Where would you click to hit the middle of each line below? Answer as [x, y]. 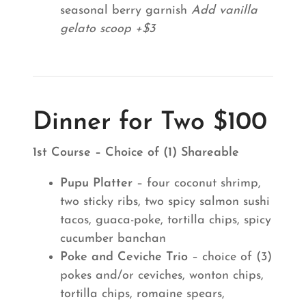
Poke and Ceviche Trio [124, 257]
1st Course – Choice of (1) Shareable [136, 153]
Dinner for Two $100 [150, 123]
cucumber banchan [113, 239]
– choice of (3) [230, 257]
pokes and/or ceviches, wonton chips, [162, 276]
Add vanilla [224, 11]
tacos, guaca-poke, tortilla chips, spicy [166, 220]
